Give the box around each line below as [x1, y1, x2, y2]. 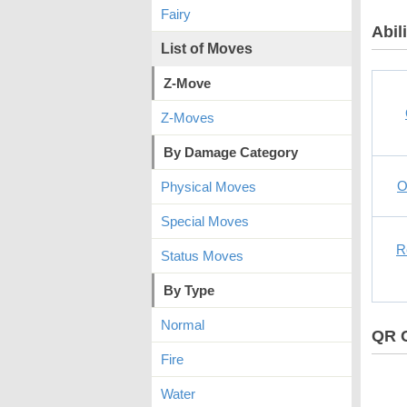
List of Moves [161, 41, 253, 56]
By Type [164, 283, 214, 298]
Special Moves [161, 213, 249, 229]
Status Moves [161, 248, 243, 263]
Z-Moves [161, 110, 214, 125]
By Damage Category [164, 144, 298, 160]
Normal [161, 317, 204, 333]
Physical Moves [161, 179, 256, 194]
